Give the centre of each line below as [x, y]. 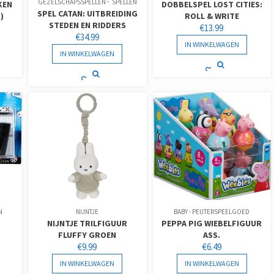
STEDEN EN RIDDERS [87, 25]
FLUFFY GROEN [87, 235]
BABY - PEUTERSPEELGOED [212, 211]
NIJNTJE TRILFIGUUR [87, 223]
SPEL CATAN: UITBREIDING [87, 13]
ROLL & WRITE [212, 16]
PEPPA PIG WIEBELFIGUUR [212, 223]
